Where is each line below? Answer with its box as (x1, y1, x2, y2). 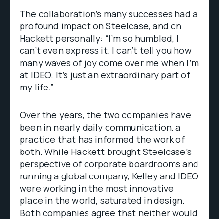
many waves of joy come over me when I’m (20, 57, 199, 68)
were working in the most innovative (20, 182, 174, 194)
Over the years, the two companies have (20, 109, 191, 121)
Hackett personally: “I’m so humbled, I (20, 32, 179, 44)
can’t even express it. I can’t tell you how (20, 44, 192, 56)
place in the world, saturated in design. (20, 195, 185, 206)
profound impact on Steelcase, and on (20, 20, 182, 32)
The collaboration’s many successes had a (20, 8, 198, 20)
